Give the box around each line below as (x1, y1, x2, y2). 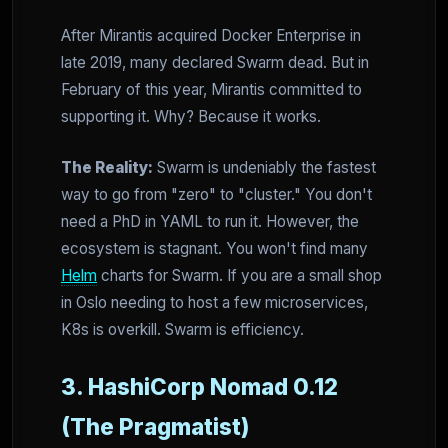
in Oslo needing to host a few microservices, (61, 293, 368, 313)
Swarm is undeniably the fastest (153, 158, 376, 178)
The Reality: (61, 158, 153, 178)
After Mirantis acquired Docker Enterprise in (61, 26, 361, 46)
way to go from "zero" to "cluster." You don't (61, 185, 372, 205)
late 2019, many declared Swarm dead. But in (61, 53, 369, 73)
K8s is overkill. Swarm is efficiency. (61, 320, 304, 340)
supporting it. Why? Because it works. (61, 107, 321, 127)
